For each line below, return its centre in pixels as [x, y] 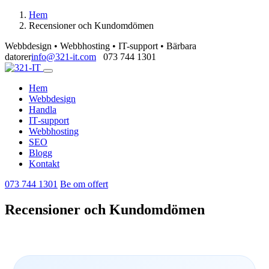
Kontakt [44, 164]
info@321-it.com [64, 57]
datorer [18, 57]
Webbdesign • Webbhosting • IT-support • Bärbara [101, 46]
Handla [43, 110]
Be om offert [84, 184]
